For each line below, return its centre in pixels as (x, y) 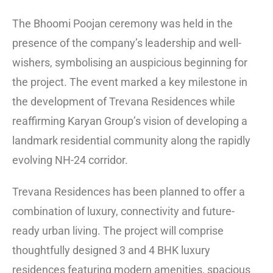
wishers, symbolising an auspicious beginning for (130, 62)
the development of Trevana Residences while (124, 101)
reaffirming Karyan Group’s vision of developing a (130, 121)
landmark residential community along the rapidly (131, 140)
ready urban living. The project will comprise (118, 230)
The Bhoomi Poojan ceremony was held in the (122, 23)
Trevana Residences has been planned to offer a (129, 191)
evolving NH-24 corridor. (70, 160)
